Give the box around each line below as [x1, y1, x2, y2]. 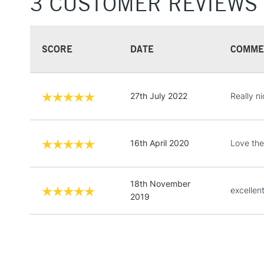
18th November [130, 178, 190, 189]
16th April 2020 [130, 137, 189, 148]
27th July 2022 [130, 90, 187, 101]
